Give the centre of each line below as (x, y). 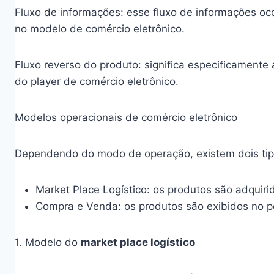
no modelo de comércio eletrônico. (100, 29)
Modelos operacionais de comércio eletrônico (126, 117)
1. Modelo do (48, 242)
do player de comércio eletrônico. (97, 81)
